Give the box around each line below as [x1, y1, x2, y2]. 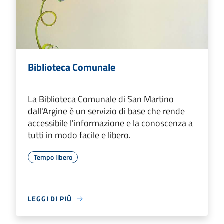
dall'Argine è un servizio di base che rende [28, 104, 185, 118]
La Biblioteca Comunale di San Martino [28, 92, 174, 106]
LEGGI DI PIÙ [28, 193, 72, 204]
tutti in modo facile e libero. [28, 128, 131, 142]
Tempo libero [33, 152, 72, 163]
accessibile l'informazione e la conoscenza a [28, 116, 193, 130]
